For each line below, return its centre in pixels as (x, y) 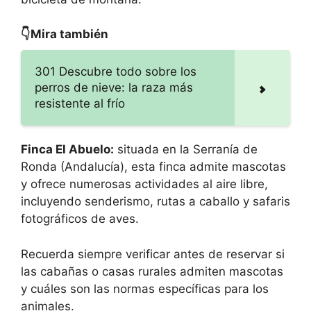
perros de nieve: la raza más (114, 88)
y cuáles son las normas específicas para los (145, 288)
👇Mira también (65, 34)
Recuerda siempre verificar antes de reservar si (153, 254)
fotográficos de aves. (80, 219)
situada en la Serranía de (186, 150)
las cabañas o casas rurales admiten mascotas (152, 271)
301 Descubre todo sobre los (116, 72)
